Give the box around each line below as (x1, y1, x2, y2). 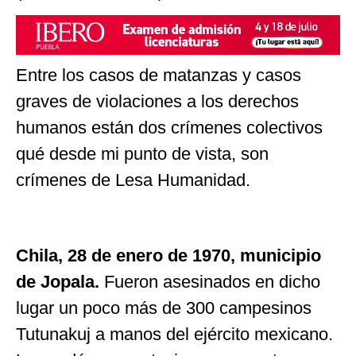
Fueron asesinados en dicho (99, 272, 320, 292)
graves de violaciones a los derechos (16, 91, 299, 112)
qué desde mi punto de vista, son (16, 144, 269, 164)
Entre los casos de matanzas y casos (16, 65, 301, 86)
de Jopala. (16, 272, 99, 292)
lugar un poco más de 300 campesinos (16, 298, 311, 319)
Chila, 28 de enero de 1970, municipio (16, 246, 321, 266)
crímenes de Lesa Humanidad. (16, 170, 250, 191)
